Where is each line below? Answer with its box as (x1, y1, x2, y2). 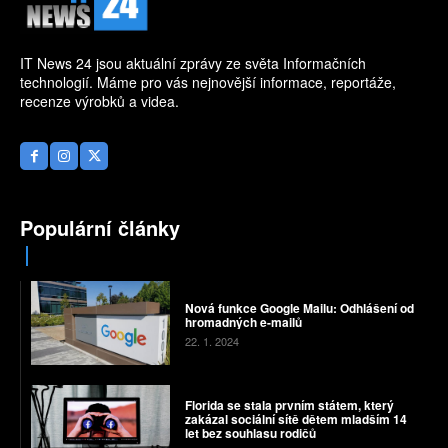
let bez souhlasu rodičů (184, 423, 316, 442)
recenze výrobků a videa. (20, 91, 179, 112)
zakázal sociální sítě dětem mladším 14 (184, 409, 407, 428)
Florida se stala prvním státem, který (184, 395, 394, 414)
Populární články (20, 213, 180, 243)
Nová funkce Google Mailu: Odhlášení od (184, 299, 414, 318)
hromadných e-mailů (184, 313, 302, 332)
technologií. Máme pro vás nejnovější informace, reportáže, (20, 72, 396, 93)
